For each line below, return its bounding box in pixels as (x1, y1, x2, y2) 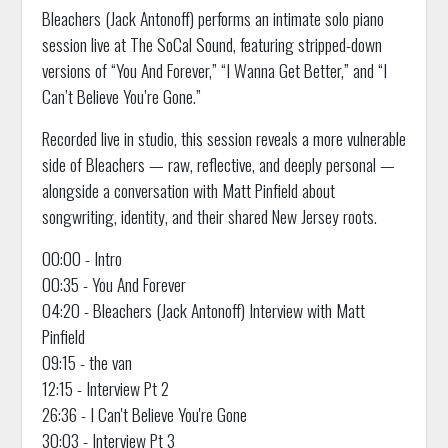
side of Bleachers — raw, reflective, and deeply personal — (41, 151, 395, 178)
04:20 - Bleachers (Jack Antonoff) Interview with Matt (41, 297, 365, 324)
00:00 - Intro (41, 245, 122, 272)
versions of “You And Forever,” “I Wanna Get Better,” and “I (41, 57, 387, 84)
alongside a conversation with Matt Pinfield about (41, 177, 335, 204)
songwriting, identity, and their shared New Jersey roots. (41, 203, 377, 230)
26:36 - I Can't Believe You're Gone (41, 401, 247, 428)
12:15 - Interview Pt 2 (41, 375, 169, 402)
